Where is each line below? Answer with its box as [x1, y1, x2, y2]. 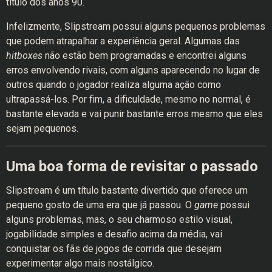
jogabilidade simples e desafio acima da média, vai [6, 228, 222, 240]
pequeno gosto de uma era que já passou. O [6, 199, 194, 211]
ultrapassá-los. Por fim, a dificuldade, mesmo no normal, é [6, 93, 251, 105]
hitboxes [6, 50, 42, 61]
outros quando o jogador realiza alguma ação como [6, 79, 221, 90]
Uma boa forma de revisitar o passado [6, 158, 258, 175]
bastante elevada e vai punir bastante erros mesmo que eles [6, 108, 263, 120]
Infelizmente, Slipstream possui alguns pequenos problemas [6, 21, 265, 32]
